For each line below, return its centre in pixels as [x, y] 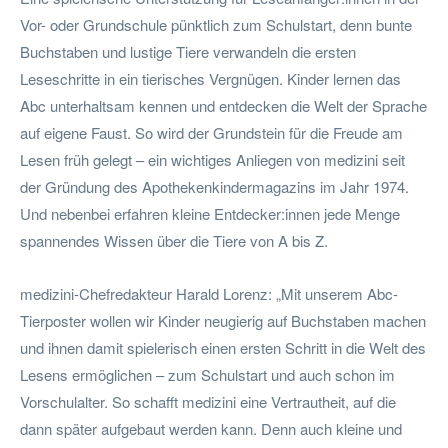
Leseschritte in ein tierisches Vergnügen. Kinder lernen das [210, 78]
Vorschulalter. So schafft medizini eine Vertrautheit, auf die [208, 401]
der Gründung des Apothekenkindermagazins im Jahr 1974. [214, 186]
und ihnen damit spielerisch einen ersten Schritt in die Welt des [223, 347]
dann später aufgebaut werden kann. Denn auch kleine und [211, 428]
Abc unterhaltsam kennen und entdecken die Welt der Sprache [223, 105]
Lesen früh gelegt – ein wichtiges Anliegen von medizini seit [212, 159]
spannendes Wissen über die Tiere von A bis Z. [174, 240]
